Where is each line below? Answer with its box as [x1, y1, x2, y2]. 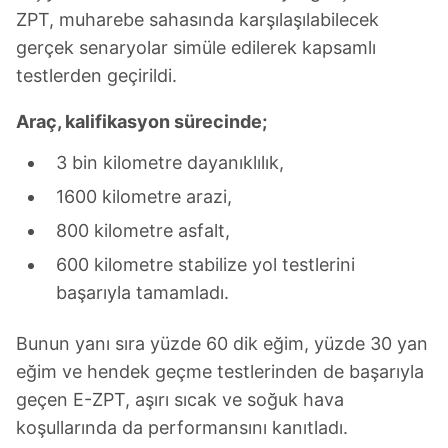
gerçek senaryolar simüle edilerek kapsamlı [16, 37, 376, 58]
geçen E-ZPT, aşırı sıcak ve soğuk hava [16, 389, 344, 410]
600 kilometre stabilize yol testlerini [56, 254, 355, 275]
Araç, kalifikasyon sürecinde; [16, 111, 267, 132]
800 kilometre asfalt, [56, 220, 230, 241]
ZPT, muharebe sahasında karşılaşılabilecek [16, 9, 379, 30]
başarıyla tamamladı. [56, 282, 229, 303]
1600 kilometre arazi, [56, 186, 232, 207]
